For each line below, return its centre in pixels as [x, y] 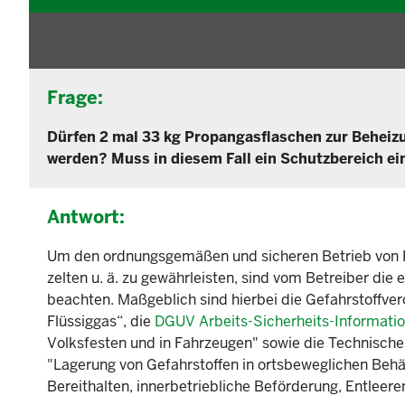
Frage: [75, 98]
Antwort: [86, 217]
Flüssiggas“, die [101, 322]
